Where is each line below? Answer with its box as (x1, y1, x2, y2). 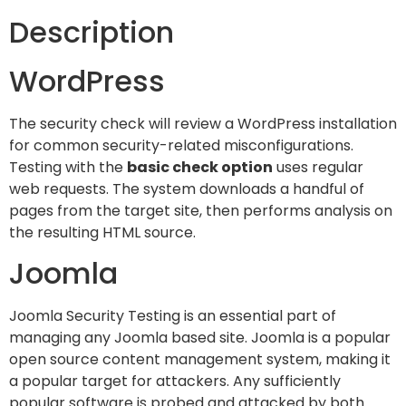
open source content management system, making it (9, 349, 391, 371)
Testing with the (9, 157, 127, 179)
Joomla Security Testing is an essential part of (9, 305, 336, 327)
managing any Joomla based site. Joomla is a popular (9, 327, 391, 349)
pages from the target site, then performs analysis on (9, 200, 392, 222)
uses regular (273, 157, 363, 179)
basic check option (127, 157, 273, 179)
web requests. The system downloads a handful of (9, 179, 364, 200)
